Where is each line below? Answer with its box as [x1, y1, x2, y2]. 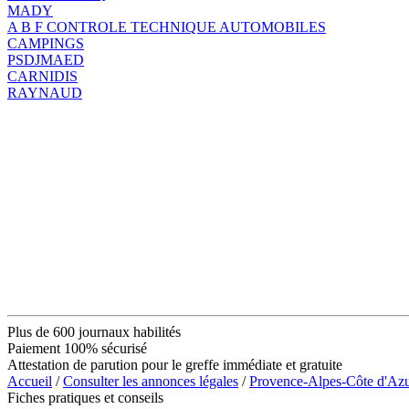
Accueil [7, 372, 52, 389]
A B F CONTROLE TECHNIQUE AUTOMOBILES [7, 18, 326, 35]
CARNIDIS [7, 68, 78, 84]
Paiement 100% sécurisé [7, 340, 147, 356]
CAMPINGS [7, 35, 84, 51]
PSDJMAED [7, 51, 84, 68]
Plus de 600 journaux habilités [7, 323, 181, 340]
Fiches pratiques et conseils [7, 389, 163, 405]
